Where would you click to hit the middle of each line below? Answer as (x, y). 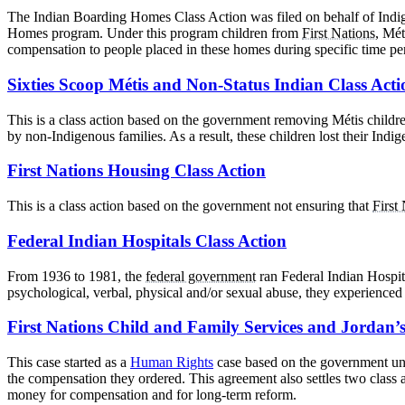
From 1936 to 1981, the (76, 276)
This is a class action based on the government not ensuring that (190, 206)
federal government (201, 276)
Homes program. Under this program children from (155, 33)
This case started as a (69, 363)
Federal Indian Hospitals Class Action (147, 240)
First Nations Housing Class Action (137, 171)
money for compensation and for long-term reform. (152, 395)
